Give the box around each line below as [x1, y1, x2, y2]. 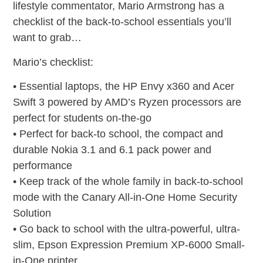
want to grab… [13, 32, 82, 44]
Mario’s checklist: [13, 56, 94, 68]
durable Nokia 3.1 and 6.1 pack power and [13, 144, 212, 156]
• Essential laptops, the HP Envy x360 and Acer [13, 80, 235, 93]
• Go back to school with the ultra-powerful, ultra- [13, 223, 241, 235]
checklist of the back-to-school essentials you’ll [13, 16, 232, 28]
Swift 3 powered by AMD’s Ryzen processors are [13, 96, 242, 109]
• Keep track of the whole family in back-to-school [13, 176, 244, 188]
